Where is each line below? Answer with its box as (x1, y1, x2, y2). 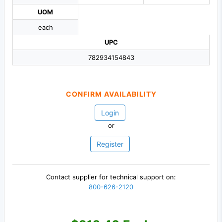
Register (97, 140, 123, 149)
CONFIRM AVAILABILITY (65, 90, 157, 99)
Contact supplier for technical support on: (46, 173, 176, 181)
